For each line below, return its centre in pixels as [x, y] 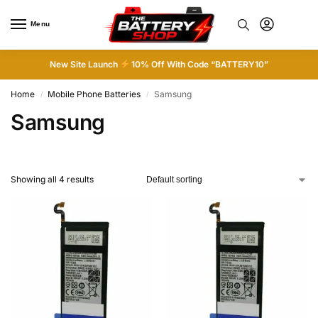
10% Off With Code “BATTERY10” [199, 64]
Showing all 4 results [52, 179]
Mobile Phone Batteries [94, 94]
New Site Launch [84, 64]
